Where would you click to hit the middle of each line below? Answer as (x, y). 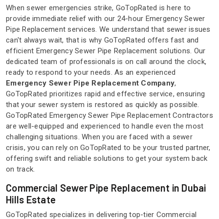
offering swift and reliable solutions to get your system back (107, 159)
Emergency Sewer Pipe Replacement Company (90, 83)
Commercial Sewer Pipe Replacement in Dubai (106, 188)
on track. (21, 169)
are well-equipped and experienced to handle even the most (105, 126)
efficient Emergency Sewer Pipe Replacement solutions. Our (106, 51)
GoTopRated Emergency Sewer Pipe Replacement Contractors (109, 116)
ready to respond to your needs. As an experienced (91, 73)
